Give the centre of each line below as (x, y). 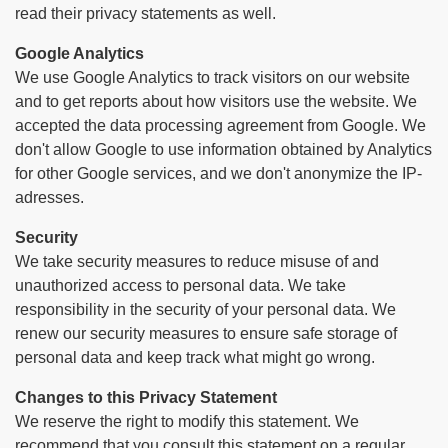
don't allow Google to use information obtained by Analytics (223, 149)
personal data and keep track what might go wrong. (195, 357)
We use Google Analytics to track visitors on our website (212, 77)
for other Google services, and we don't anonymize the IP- (218, 173)
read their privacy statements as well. (145, 13)
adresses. (49, 197)
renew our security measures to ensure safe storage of (206, 333)
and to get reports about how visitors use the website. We (216, 101)
